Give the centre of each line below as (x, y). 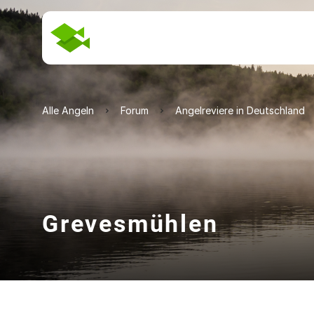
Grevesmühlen (130, 224)
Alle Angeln (68, 110)
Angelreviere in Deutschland (240, 110)
